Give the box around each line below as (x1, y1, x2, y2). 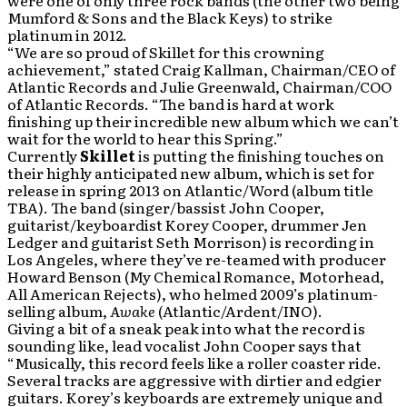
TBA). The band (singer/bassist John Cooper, (7, 196, 324, 218)
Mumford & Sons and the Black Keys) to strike (7, 6, 333, 28)
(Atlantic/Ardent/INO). (155, 300, 323, 322)
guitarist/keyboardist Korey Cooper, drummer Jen (7, 213, 367, 235)
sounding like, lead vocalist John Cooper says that (7, 334, 362, 356)
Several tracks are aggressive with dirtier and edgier (7, 369, 382, 391)
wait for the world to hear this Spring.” (7, 127, 283, 149)
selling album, (7, 300, 110, 322)
